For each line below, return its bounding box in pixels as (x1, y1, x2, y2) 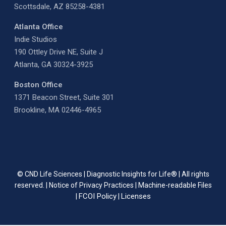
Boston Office (14, 80, 63, 89)
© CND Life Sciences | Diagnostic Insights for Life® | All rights (17, 169, 209, 178)
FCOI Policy (78, 191, 117, 201)
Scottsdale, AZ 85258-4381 (14, 2, 105, 11)
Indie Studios (14, 34, 57, 44)
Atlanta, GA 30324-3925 (14, 60, 93, 69)
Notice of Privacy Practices (48, 181, 134, 189)
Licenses (121, 191, 151, 201)
